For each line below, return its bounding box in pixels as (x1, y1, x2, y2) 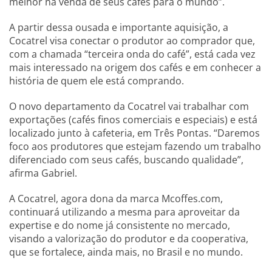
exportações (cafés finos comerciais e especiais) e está (9, 113, 257, 126)
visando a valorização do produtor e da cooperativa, (9, 232, 248, 245)
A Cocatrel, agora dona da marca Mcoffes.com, (9, 192, 223, 205)
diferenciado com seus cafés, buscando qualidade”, (9, 153, 243, 166)
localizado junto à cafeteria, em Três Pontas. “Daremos (9, 126, 260, 140)
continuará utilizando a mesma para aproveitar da (9, 205, 240, 219)
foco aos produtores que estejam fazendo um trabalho (9, 140, 261, 153)
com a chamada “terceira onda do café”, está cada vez (9, 47, 256, 61)
